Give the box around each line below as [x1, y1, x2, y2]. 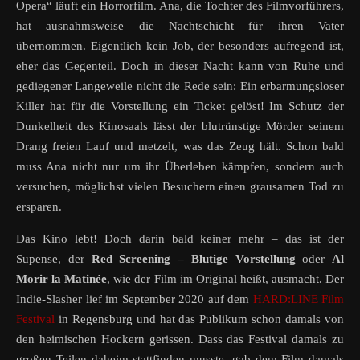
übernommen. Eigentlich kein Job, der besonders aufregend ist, [16, 39, 344, 53]
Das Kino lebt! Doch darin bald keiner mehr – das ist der [16, 232, 344, 246]
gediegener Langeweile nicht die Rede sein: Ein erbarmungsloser [16, 80, 344, 93]
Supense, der [16, 252, 92, 266]
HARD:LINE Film [252, 292, 344, 306]
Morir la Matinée [16, 272, 108, 286]
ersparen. [16, 200, 62, 214]
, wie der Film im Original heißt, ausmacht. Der [107, 272, 345, 286]
